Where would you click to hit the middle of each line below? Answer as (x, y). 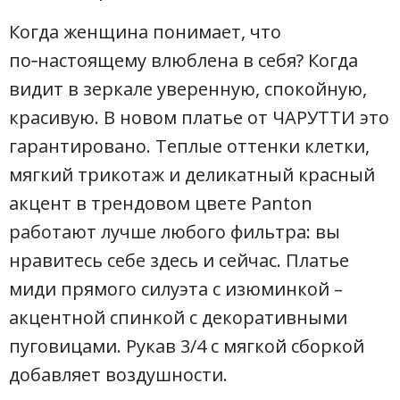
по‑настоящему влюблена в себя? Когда (183, 60)
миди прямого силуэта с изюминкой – (176, 288)
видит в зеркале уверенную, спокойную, (188, 88)
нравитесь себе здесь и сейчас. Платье (179, 260)
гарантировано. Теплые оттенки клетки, (189, 146)
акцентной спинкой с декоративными (178, 317)
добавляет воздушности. (118, 374)
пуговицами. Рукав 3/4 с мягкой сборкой (187, 346)
